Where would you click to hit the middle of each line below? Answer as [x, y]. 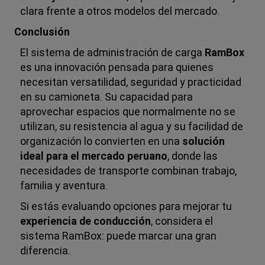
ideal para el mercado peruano [94, 156]
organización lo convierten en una [101, 141]
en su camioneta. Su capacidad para [107, 96]
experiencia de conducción [86, 221]
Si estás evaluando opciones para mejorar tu [126, 206]
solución [204, 141]
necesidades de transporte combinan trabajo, [129, 170]
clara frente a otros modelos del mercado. [120, 11]
